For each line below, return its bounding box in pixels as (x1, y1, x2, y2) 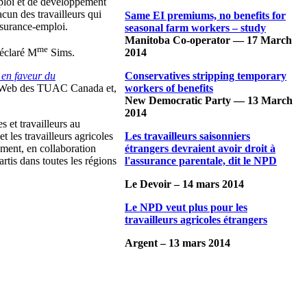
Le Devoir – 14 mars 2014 (125, 177, 244, 190)
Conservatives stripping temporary (125, 69, 286, 82)
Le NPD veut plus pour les (125, 201, 247, 213)
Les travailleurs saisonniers (125, 130, 250, 142)
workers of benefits (125, 82, 213, 94)
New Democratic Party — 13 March (125, 94, 293, 106)
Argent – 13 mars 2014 (125, 236, 230, 249)
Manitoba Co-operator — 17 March (125, 34, 292, 46)
